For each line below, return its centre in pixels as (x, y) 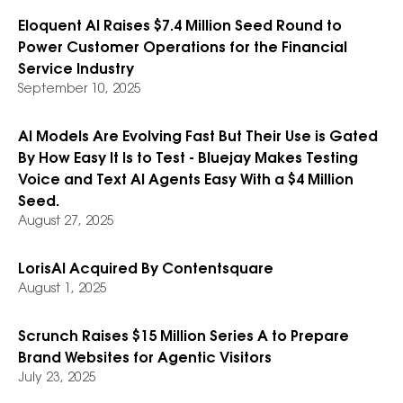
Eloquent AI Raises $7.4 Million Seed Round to (180, 27)
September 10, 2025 (80, 90)
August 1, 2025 (63, 290)
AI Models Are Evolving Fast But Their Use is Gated (198, 138)
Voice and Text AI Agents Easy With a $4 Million (186, 181)
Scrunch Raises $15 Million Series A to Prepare (184, 337)
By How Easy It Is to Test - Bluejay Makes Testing (188, 159)
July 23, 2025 (57, 379)
